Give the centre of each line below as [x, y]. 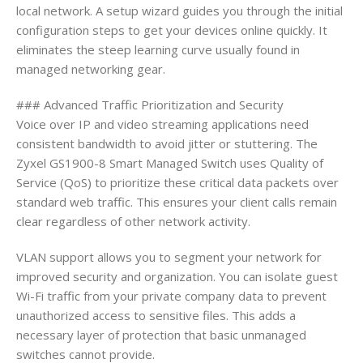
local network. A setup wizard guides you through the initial [179, 10]
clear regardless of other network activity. [133, 221]
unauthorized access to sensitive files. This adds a [156, 315]
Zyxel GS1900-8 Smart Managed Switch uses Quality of [170, 162]
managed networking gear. [91, 68]
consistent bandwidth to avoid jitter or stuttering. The [167, 143]
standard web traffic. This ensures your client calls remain [177, 201]
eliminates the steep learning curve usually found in [158, 49]
